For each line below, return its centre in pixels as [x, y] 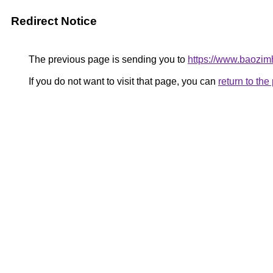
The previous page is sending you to [107, 59]
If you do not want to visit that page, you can [122, 81]
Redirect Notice [54, 21]
